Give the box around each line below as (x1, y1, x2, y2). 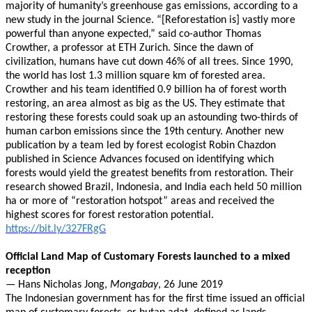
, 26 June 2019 (158, 279, 223, 290)
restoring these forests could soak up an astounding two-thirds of (6, 112, 298, 123)
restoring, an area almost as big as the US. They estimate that (6, 98, 285, 109)
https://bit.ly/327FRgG (6, 224, 106, 235)
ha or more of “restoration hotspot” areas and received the (6, 196, 274, 207)
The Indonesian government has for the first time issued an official (6, 293, 305, 304)
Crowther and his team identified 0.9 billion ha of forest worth (6, 84, 286, 95)
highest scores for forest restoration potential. (6, 210, 217, 221)
